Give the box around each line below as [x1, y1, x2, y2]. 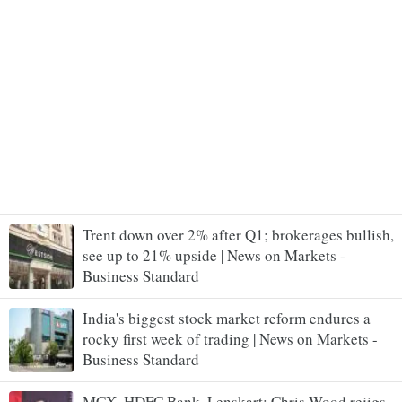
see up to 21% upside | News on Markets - [83, 244, 345, 266]
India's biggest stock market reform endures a [83, 307, 371, 328]
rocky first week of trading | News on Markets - [83, 328, 378, 349]
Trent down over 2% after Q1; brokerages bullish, [83, 223, 394, 245]
